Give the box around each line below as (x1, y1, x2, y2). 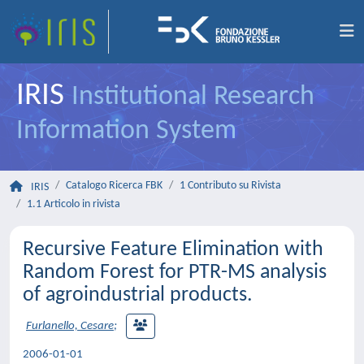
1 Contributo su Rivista (180, 180, 281, 192)
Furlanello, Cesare (26, 320, 114, 333)
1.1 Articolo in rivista (27, 198, 120, 210)
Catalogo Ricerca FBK (66, 180, 162, 192)
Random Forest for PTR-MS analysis (23, 262, 327, 284)
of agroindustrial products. (23, 284, 253, 306)
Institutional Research (71, 83, 314, 111)
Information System (16, 117, 236, 145)
